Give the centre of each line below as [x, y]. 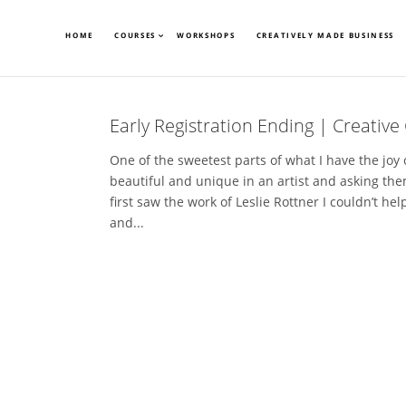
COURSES [135, 35]
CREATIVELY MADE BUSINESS [325, 35]
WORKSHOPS [206, 35]
